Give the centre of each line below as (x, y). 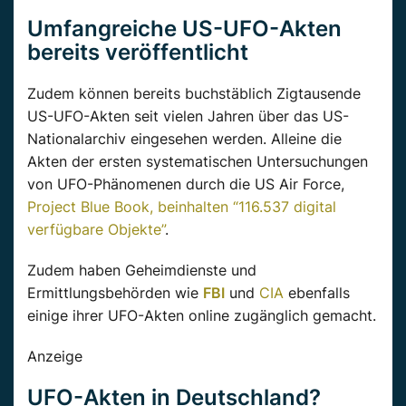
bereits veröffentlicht (138, 53)
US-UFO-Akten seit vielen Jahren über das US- (188, 116)
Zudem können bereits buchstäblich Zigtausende (194, 94)
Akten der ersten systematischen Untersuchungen (198, 162)
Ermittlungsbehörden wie (115, 293)
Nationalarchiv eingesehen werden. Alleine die (184, 139)
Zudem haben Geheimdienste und (142, 271)
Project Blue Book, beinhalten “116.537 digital (182, 207)
